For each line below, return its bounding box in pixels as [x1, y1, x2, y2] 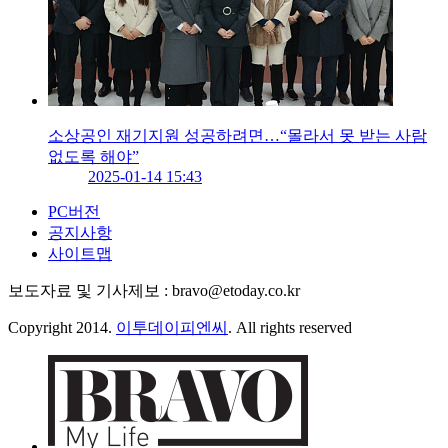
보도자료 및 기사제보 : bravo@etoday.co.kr [8, 282, 300, 300]
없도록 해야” [48, 148, 139, 166]
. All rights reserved [228, 319, 352, 337]
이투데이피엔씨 [116, 319, 228, 337]
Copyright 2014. [8, 319, 116, 337]
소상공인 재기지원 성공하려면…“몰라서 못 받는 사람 [48, 127, 427, 145]
